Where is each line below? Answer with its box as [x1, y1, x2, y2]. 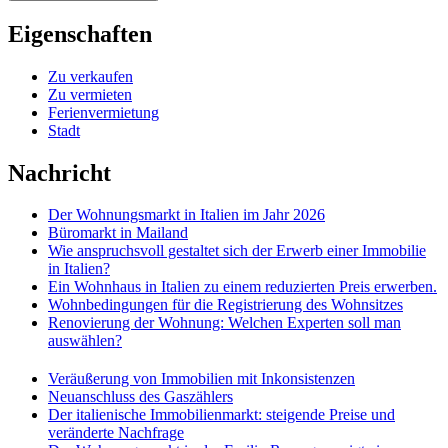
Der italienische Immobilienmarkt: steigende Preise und [48, 406, 395, 424]
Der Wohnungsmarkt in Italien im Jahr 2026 [48, 206, 325, 224]
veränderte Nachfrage [48, 424, 184, 442]
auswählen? [48, 332, 122, 350]
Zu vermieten [48, 85, 132, 103]
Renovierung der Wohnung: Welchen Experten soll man [48, 314, 401, 332]
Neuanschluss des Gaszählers [48, 388, 233, 406]
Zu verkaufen [48, 67, 133, 85]
